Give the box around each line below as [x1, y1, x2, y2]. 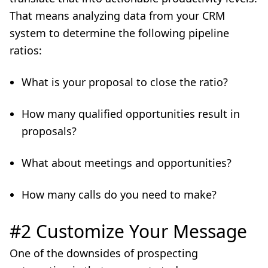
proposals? [22, 124, 77, 138]
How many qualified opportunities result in [22, 106, 240, 121]
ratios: [10, 43, 42, 57]
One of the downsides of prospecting [10, 246, 198, 260]
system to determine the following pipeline [10, 26, 229, 40]
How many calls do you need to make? [22, 187, 217, 202]
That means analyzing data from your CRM [10, 8, 225, 23]
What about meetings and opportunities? [22, 156, 232, 170]
